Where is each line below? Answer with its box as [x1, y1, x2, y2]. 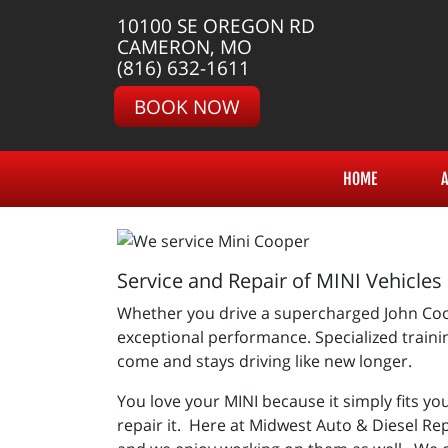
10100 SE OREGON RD [117, 12, 315, 39]
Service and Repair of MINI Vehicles [117, 266, 442, 294]
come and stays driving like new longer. [117, 349, 412, 372]
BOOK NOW [134, 93, 240, 120]
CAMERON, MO [117, 33, 252, 60]
